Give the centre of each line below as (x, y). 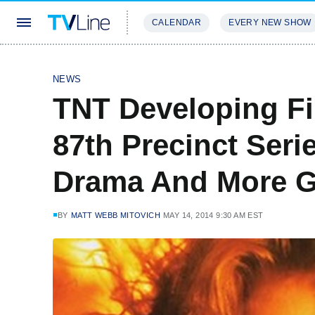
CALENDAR (177, 22)
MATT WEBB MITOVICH (116, 215)
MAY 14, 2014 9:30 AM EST (213, 215)
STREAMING (172, 64)
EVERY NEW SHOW (270, 22)
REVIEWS (241, 64)
